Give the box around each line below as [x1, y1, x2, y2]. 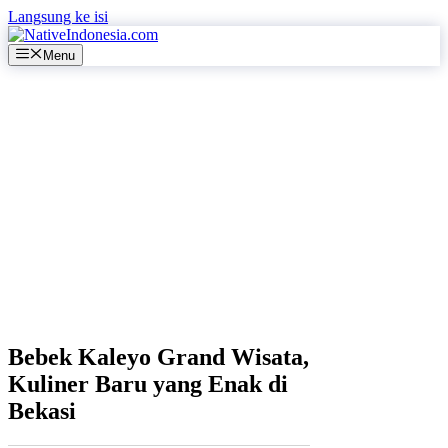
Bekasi [8, 398, 76, 425]
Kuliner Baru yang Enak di [8, 371, 288, 398]
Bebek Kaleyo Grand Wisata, [8, 344, 309, 371]
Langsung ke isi [8, 8, 108, 25]
